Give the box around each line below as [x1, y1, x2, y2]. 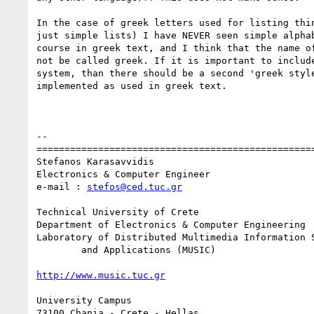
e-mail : [36, 181, 87, 192]
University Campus [36, 294, 132, 306]
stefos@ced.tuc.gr [87, 181, 182, 192]
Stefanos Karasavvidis [36, 156, 154, 167]
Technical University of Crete [36, 206, 199, 217]
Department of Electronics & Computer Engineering [36, 219, 306, 230]
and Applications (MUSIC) [36, 244, 81, 255]
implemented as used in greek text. [36, 80, 227, 91]
